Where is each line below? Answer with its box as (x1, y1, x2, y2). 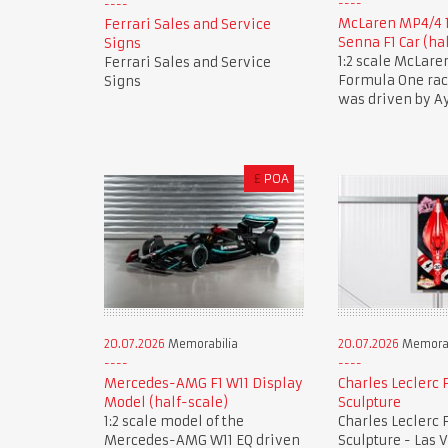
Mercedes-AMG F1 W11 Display (103, 375, 303, 393)
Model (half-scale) (103, 394, 228, 412)
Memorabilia (164, 337, 238, 352)
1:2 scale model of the (103, 413, 244, 431)
